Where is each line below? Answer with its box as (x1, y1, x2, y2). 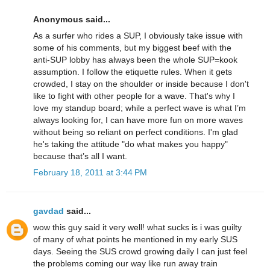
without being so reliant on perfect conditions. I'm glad (33, 127, 238, 137)
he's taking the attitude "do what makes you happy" (33, 139, 228, 149)
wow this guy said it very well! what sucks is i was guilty (33, 222, 242, 233)
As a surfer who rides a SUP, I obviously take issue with (33, 30, 243, 40)
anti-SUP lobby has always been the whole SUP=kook (33, 54, 237, 64)
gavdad (33, 206, 64, 216)
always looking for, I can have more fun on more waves (33, 115, 243, 125)
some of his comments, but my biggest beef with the (33, 42, 231, 52)
